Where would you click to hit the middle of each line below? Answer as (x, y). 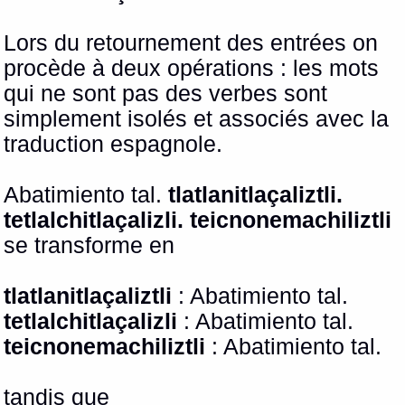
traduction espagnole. (113, 145)
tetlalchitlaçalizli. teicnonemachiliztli (198, 221)
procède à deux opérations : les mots (192, 69)
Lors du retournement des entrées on (191, 43)
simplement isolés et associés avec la (197, 119)
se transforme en (89, 246)
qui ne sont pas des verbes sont (166, 94)
